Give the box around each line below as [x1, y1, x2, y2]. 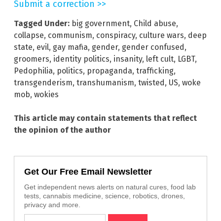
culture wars [139, 30, 184, 40]
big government [72, 18, 130, 28]
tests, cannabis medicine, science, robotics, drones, [24, 191, 185, 200]
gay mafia [53, 42, 88, 52]
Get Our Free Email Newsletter [24, 166, 152, 177]
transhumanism [76, 77, 134, 87]
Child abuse [134, 18, 176, 28]
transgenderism [14, 77, 73, 87]
